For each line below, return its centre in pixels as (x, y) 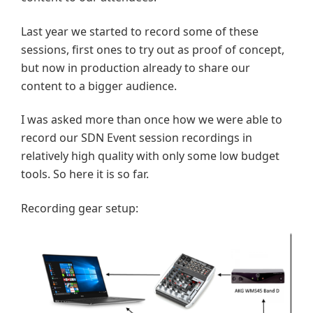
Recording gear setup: (80, 208)
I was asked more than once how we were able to (152, 120)
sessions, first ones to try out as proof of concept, (153, 49)
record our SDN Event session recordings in (137, 138)
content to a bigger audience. (99, 86)
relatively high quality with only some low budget (150, 156)
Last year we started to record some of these (140, 31)
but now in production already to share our (136, 67)
